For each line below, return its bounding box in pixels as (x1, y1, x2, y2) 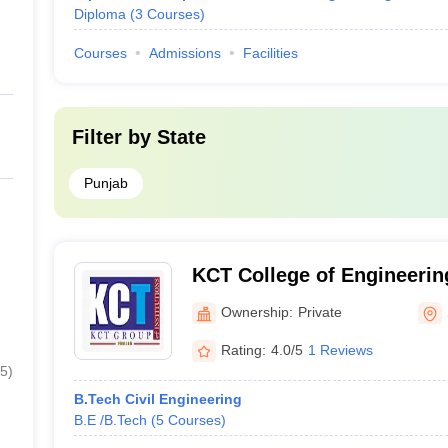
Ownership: (220, 303, 293, 320)
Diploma (73, 6, 126, 22)
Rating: (220, 341, 266, 358)
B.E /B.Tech (73, 412, 147, 428)
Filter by (71, 126, 157, 148)
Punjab (83, 175, 128, 191)
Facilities (242, 45, 298, 61)
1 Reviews (307, 341, 373, 358)
